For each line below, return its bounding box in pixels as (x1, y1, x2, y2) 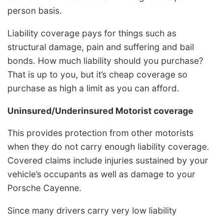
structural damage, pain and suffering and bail (7, 42, 194, 53)
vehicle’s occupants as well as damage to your (7, 169, 195, 180)
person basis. (7, 5, 62, 16)
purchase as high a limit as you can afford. (7, 83, 179, 94)
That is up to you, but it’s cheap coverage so (7, 69, 188, 80)
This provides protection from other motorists (7, 128, 193, 138)
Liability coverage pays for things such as (7, 28, 176, 39)
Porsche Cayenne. (7, 183, 82, 193)
